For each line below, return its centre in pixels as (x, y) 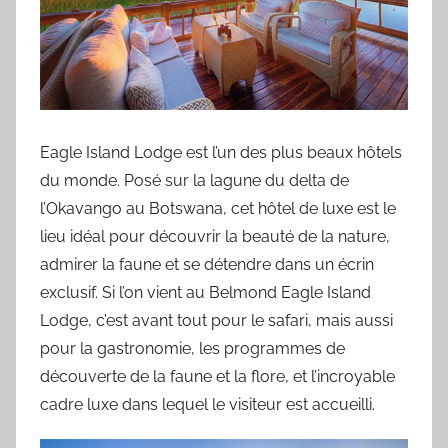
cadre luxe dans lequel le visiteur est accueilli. (207, 404)
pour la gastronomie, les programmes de (192, 348)
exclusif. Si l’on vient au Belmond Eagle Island (205, 292)
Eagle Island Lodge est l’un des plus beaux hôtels (221, 152)
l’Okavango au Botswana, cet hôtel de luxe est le (218, 208)
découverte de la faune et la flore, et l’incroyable (217, 376)
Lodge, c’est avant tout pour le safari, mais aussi (216, 320)
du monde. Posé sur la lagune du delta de (194, 180)
